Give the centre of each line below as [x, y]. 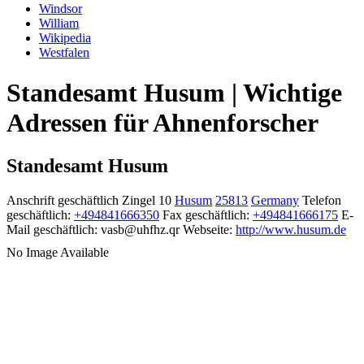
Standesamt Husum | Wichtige [174, 92]
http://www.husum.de [291, 230]
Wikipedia [65, 38]
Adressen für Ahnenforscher [162, 122]
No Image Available [58, 253]
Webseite [206, 230]
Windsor [61, 9]
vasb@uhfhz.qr [140, 230]
